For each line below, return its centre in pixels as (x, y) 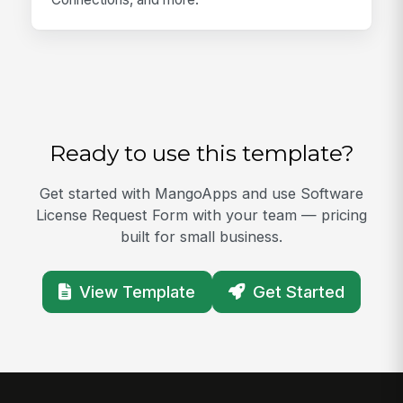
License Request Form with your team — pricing (201, 215)
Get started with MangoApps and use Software (201, 194)
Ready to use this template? (201, 153)
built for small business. (201, 237)
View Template (137, 292)
